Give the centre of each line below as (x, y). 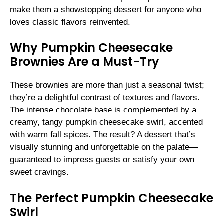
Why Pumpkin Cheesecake (91, 48)
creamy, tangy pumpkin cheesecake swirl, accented (106, 122)
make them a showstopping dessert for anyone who (106, 9)
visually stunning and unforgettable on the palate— (104, 147)
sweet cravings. (39, 172)
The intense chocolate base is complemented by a (103, 110)
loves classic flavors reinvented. (70, 22)
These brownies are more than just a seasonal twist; (107, 85)
